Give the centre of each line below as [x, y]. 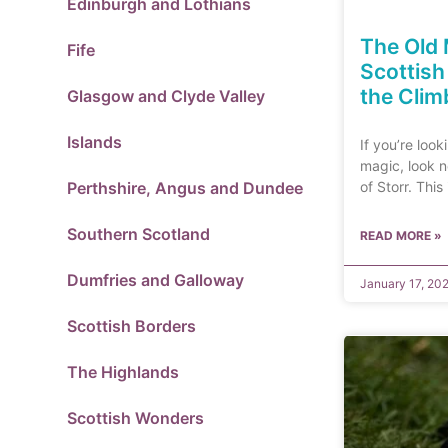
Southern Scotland [138, 234]
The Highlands [123, 372]
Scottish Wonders [135, 418]
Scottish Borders [131, 326]
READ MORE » [401, 236]
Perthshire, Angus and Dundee [185, 188]
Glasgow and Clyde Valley [166, 96]
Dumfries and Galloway [155, 280]
